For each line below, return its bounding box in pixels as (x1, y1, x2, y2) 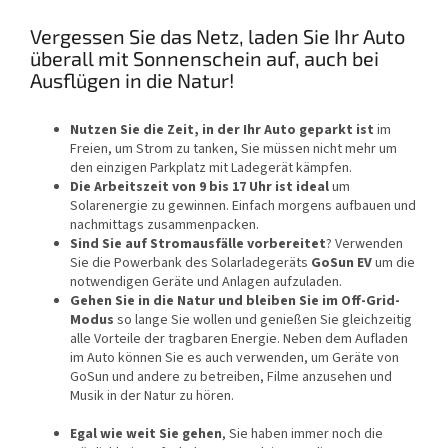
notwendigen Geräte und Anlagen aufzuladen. (70, 272, 342, 293)
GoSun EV (311, 253, 372, 274)
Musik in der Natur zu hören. (70, 386, 234, 407)
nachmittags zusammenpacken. (70, 215, 259, 236)
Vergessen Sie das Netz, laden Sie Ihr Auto (30, 23, 405, 48)
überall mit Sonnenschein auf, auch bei (30, 45, 379, 70)
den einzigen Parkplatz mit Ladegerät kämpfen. (70, 158, 352, 179)
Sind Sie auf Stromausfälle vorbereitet (70, 234, 326, 255)
